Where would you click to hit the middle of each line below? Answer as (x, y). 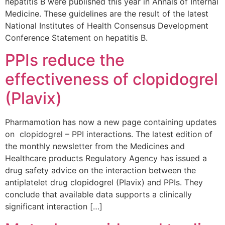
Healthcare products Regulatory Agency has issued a (106, 158)
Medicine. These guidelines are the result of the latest (107, 14)
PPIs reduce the (65, 60)
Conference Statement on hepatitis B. (76, 38)
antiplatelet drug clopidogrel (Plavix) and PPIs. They (104, 183)
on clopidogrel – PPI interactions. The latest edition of (109, 134)
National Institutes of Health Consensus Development (107, 26)
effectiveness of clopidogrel (111, 79)
